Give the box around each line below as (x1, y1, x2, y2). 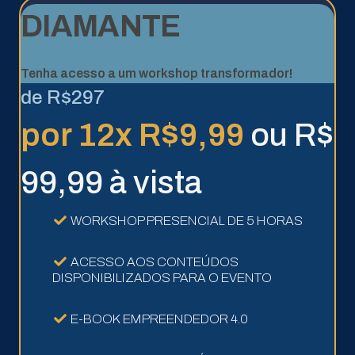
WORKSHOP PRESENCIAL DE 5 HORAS (70, 213, 303, 227)
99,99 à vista (21, 165, 202, 200)
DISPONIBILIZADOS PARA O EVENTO (52, 270, 272, 284)
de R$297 (21, 86, 105, 108)
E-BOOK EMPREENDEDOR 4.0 (70, 311, 248, 326)
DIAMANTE (21, 10, 181, 43)
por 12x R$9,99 (21, 117, 250, 152)
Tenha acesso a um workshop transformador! (21, 66, 292, 80)
